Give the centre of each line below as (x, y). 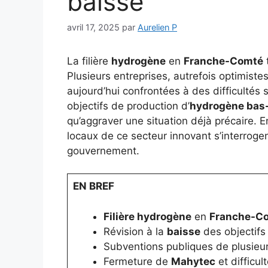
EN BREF (93, 186)
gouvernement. (103, 150)
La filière (89, 61)
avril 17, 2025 (93, 27)
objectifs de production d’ (128, 106)
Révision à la (135, 231)
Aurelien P (157, 27)
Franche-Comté (223, 61)
